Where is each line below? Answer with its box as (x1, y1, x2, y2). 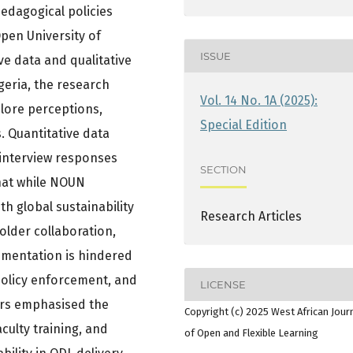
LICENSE (200, 277, 247, 291)
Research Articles (200, 209, 303, 225)
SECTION (200, 162, 247, 176)
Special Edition (200, 117, 288, 133)
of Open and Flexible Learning (184, 327, 318, 340)
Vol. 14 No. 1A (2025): (200, 93, 318, 109)
